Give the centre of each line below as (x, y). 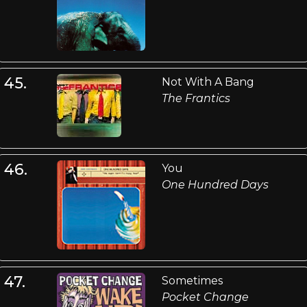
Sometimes (192, 280)
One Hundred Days (215, 185)
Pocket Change (205, 297)
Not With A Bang (208, 82)
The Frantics (196, 99)
